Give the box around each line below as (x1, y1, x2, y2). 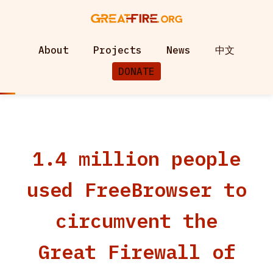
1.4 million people (32, 146, 241, 171)
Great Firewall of (38, 239, 235, 264)
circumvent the (55, 208, 218, 233)
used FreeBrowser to (26, 177, 247, 202)
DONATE (118, 65, 155, 77)
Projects (93, 44, 142, 56)
